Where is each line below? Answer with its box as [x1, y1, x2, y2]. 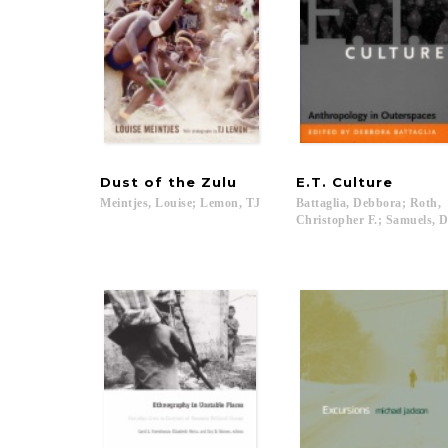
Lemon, [200, 196, 242, 210]
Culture [331, 174, 393, 190]
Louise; [155, 196, 197, 210]
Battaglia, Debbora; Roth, [295, 196, 445, 210]
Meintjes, [100, 196, 152, 210]
